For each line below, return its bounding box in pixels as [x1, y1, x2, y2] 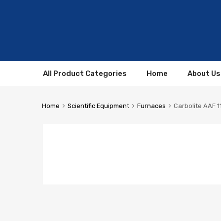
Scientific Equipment [67, 102, 129, 110]
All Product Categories [43, 69, 127, 78]
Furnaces [137, 102, 166, 110]
